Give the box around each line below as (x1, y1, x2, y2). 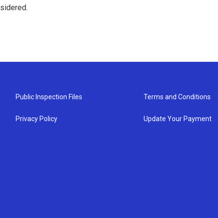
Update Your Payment (144, 115, 212, 123)
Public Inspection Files (16, 93, 82, 101)
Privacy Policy (16, 115, 57, 123)
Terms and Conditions (144, 93, 211, 101)
